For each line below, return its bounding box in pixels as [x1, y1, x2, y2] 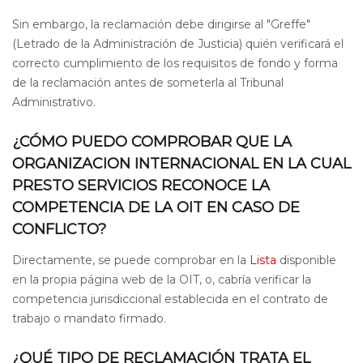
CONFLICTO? [12, 220, 106, 238]
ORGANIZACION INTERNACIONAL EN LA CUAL [12, 155, 351, 173]
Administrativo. [12, 95, 96, 109]
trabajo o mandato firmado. [12, 310, 166, 326]
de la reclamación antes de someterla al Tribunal [12, 75, 284, 90]
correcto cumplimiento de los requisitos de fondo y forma [12, 56, 338, 70]
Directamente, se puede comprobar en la [12, 252, 250, 267]
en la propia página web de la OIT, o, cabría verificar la [12, 271, 311, 287]
